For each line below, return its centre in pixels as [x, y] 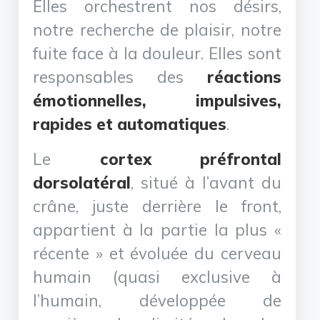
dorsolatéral [82, 182]
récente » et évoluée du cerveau [157, 253]
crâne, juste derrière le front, [157, 206]
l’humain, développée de [157, 300]
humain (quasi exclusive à [157, 276]
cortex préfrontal [190, 159]
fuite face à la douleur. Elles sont [157, 53]
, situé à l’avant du [206, 182]
